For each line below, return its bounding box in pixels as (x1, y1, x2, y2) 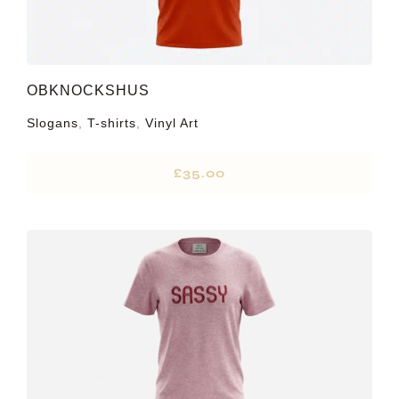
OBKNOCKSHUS (26, 82, 150, 98)
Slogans (26, 115, 78, 130)
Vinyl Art (144, 115, 199, 130)
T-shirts (86, 115, 136, 130)
